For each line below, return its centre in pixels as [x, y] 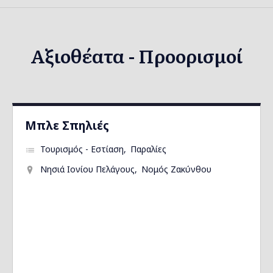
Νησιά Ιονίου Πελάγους [87, 169]
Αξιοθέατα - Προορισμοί [136, 55]
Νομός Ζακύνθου [176, 169]
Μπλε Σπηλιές [67, 125]
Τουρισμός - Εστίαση [82, 149]
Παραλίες [148, 149]
